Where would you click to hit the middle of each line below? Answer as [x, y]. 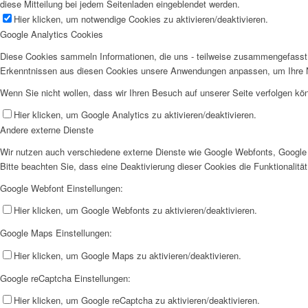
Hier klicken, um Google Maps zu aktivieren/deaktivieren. [128, 255]
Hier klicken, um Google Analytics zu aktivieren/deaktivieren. [135, 115]
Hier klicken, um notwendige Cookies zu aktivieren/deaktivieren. [141, 19]
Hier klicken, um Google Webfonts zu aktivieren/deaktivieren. [135, 210]
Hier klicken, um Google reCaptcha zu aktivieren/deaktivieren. [137, 300]
